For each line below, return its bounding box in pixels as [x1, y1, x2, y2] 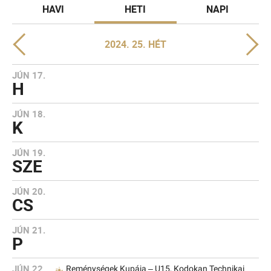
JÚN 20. [12, 185, 45, 197]
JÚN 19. [12, 146, 45, 158]
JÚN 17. [12, 69, 45, 81]
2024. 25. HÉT [105, 38, 166, 51]
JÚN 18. [12, 108, 45, 120]
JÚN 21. [12, 224, 45, 236]
